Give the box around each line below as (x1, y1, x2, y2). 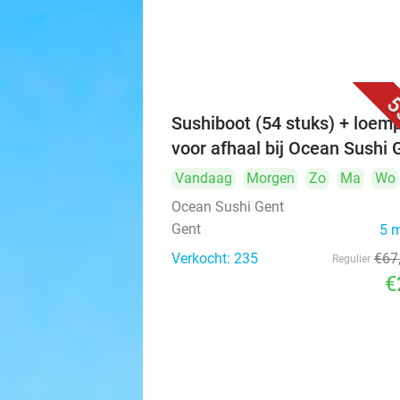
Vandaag (175, 170, 232, 187)
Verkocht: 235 (171, 250, 258, 267)
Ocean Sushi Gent (171, 198, 284, 215)
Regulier (331, 253, 371, 265)
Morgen (246, 170, 295, 187)
